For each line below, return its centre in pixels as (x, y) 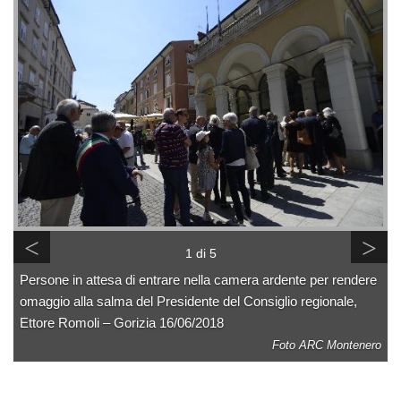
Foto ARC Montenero (327, 345)
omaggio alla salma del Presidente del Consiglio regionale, (188, 301)
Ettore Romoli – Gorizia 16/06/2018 (122, 322)
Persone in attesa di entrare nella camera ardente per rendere (198, 279)
